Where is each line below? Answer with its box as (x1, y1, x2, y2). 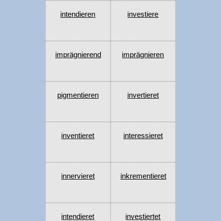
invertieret (127, 91, 159, 100)
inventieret (61, 131, 95, 140)
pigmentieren (57, 91, 99, 100)
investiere (127, 10, 159, 19)
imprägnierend (55, 50, 101, 59)
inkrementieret (120, 172, 166, 181)
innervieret (61, 172, 95, 181)
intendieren (60, 10, 96, 19)
